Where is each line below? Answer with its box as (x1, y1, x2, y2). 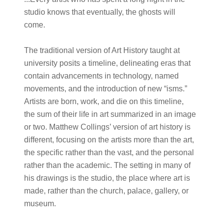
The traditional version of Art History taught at (24, 46, 180, 55)
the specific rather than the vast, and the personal (24, 148, 194, 157)
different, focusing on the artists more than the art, (24, 136, 194, 144)
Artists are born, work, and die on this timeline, (24, 97, 184, 106)
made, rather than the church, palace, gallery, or (24, 187, 189, 195)
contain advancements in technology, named (24, 72, 179, 80)
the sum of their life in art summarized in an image (24, 110, 196, 118)
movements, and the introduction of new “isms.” (24, 84, 187, 93)
